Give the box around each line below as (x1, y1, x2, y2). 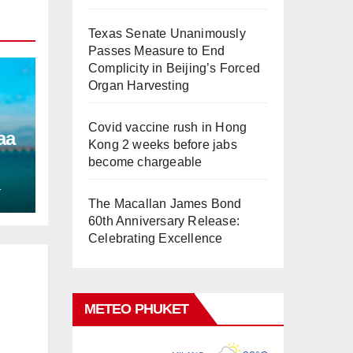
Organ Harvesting (88, 79, 190, 93)
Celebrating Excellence (88, 232, 223, 246)
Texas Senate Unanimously (88, 27, 246, 41)
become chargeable (88, 155, 203, 169)
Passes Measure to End (88, 44, 225, 58)
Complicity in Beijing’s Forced (88, 61, 260, 76)
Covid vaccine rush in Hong (88, 121, 247, 135)
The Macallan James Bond (88, 197, 242, 211)
